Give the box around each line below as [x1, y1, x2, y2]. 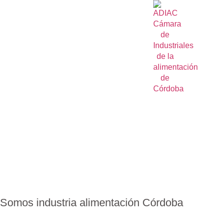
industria [36, 196, 80, 209]
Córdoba [142, 196, 183, 209]
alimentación [80, 196, 142, 209]
